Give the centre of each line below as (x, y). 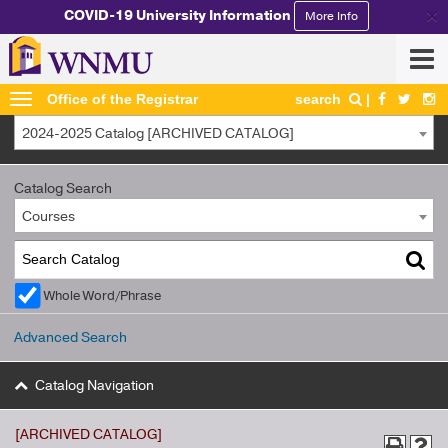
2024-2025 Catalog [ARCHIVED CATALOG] (158, 133)
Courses (48, 216)
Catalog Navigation (94, 385)
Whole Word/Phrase (102, 295)
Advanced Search (70, 338)
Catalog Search (63, 188)
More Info (332, 15)
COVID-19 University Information (179, 15)
